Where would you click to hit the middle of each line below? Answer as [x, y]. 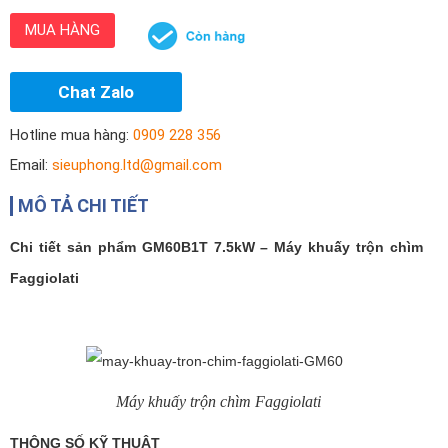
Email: [31, 165]
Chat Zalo [96, 92]
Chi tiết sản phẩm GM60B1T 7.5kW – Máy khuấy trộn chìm [216, 247]
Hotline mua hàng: [71, 135]
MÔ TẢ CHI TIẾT [83, 205]
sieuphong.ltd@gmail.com [137, 165]
